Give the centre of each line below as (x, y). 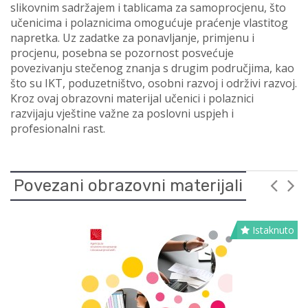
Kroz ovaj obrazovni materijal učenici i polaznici (132, 99)
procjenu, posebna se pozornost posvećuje (122, 53)
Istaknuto (272, 230)
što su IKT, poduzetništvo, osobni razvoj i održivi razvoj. (154, 84)
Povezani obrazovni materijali (128, 186)
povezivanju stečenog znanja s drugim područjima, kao (152, 68)
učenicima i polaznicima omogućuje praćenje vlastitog (149, 23)
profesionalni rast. (58, 129)
